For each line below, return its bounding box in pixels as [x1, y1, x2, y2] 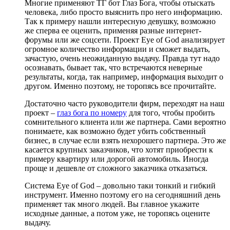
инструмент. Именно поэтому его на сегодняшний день [25, 190, 220, 199]
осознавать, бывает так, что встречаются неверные [25, 63, 202, 72]
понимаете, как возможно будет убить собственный [25, 126, 206, 136]
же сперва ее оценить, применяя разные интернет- [25, 26, 201, 35]
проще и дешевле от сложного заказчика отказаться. [25, 163, 207, 172]
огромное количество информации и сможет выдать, [25, 44, 210, 53]
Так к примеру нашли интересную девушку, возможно [25, 16, 216, 26]
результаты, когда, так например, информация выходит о [25, 72, 223, 81]
